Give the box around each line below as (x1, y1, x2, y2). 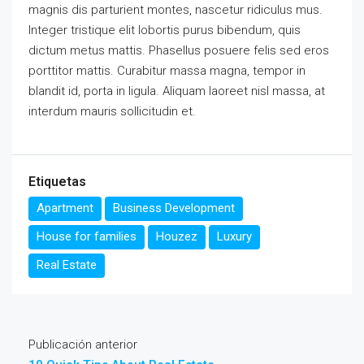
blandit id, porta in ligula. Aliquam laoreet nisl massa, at (28, 83, 325, 98)
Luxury (217, 228, 252, 244)
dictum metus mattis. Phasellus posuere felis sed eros (28, 42, 329, 58)
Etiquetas (28, 173, 86, 189)
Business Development (113, 200, 235, 215)
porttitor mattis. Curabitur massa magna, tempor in (28, 63, 305, 78)
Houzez (156, 228, 197, 244)
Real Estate (37, 257, 97, 272)
